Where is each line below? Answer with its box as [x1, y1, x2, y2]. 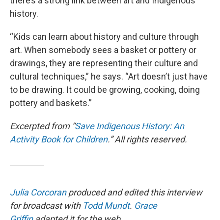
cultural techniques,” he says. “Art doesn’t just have [10, 71, 208, 82]
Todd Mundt [82, 200, 130, 211]
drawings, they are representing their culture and [10, 57, 198, 68]
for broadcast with [10, 200, 82, 211]
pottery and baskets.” [10, 97, 92, 108]
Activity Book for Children [10, 134, 108, 144]
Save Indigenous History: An [75, 120, 184, 131]
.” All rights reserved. [108, 134, 187, 144]
